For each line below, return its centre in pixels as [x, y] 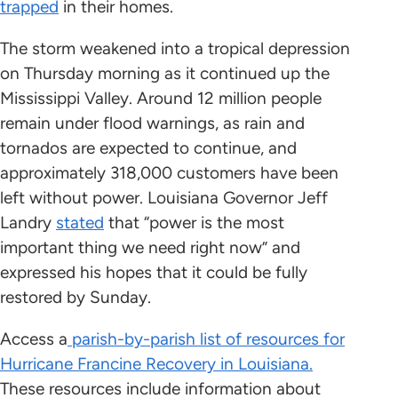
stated [80, 223]
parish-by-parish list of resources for [206, 339]
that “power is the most [194, 223]
